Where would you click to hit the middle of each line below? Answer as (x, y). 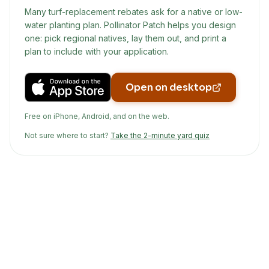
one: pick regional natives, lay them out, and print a (125, 38)
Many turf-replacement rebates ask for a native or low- (134, 12)
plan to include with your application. (97, 51)
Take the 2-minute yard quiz (160, 135)
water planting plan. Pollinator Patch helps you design (130, 25)
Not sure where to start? (67, 135)
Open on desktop (169, 87)
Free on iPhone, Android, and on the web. (97, 116)
